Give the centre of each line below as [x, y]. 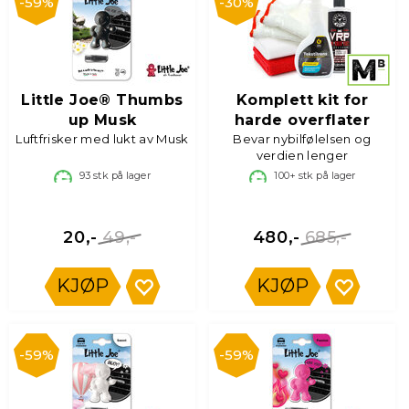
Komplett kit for [302, 100]
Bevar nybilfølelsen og [302, 139]
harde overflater [302, 120]
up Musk [102, 120]
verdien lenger [302, 155]
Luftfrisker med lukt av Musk [102, 139]
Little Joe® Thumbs [102, 100]
